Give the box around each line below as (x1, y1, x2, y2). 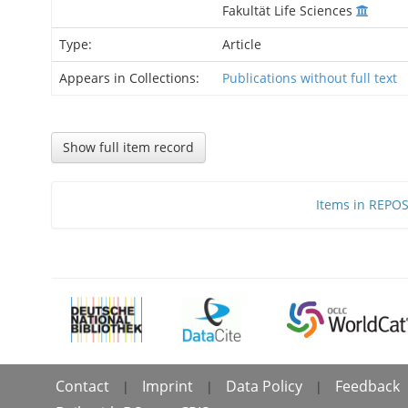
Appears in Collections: (59, 69, 199, 87)
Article (222, 36, 261, 53)
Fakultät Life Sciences (222, 2, 356, 19)
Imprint (142, 376, 193, 396)
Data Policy (226, 376, 302, 396)
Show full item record (63, 138, 194, 156)
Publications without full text (222, 69, 397, 87)
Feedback (335, 376, 400, 396)
